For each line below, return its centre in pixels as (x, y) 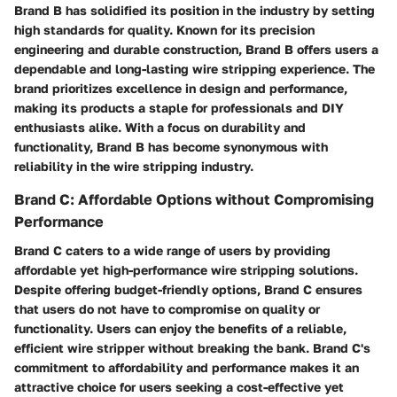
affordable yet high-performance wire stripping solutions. (186, 269)
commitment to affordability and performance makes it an (187, 367)
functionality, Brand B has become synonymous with (171, 147)
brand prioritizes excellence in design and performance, (181, 89)
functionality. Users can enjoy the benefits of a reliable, (180, 328)
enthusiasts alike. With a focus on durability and (160, 128)
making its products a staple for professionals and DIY (179, 108)
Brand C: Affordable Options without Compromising (194, 200)
